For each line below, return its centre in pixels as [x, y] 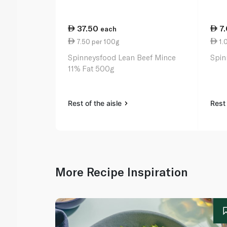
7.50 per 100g [97, 41]
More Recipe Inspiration [122, 172]
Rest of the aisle [96, 103]
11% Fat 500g [91, 69]
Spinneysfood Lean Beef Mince [122, 58]
